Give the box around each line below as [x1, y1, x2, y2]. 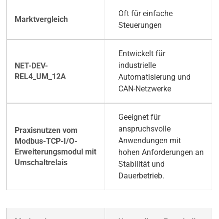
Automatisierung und [118, 72, 191, 82]
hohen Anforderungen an [118, 148, 204, 157]
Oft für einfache [118, 9, 173, 19]
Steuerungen [118, 21, 162, 30]
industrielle [118, 61, 156, 70]
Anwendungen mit [118, 136, 181, 146]
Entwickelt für [118, 49, 165, 59]
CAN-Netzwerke [118, 84, 171, 94]
